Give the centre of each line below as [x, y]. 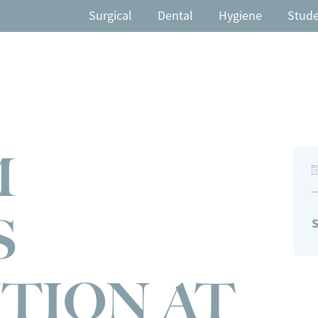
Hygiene [240, 16]
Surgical [110, 16]
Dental [175, 16]
